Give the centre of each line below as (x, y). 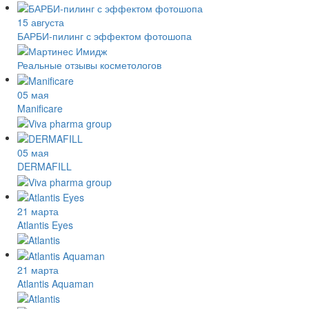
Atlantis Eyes (45, 225)
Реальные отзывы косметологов (89, 65)
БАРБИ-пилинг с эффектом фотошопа (104, 36)
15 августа (41, 22)
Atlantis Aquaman (56, 283)
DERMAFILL (44, 167)
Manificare (40, 108)
